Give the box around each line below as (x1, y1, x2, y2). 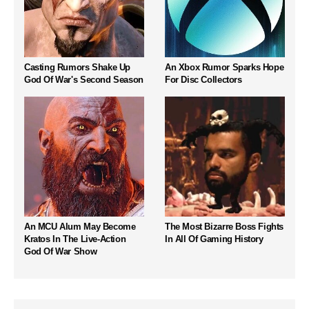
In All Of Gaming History (165, 234, 263, 245)
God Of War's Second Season (24, 74, 143, 86)
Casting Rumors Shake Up (24, 62, 131, 73)
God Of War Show (24, 246, 97, 257)
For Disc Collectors (165, 74, 242, 86)
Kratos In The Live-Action (24, 234, 126, 245)
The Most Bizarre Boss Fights (165, 221, 284, 232)
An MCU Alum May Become (24, 221, 136, 232)
